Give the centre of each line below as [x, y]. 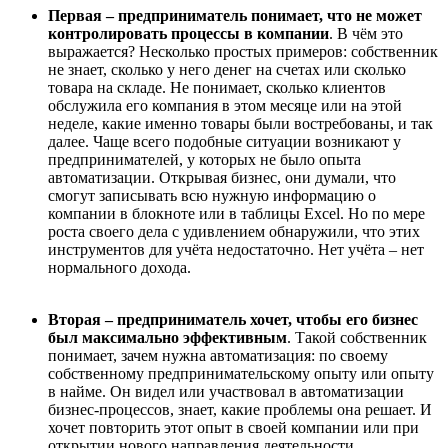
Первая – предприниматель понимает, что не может [235, 15]
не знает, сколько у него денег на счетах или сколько [227, 69]
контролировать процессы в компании [188, 33]
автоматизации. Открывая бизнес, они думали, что [222, 177]
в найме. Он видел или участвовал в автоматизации [226, 391]
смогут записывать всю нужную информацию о [212, 195]
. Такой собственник [357, 337]
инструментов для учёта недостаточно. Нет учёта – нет [236, 249]
